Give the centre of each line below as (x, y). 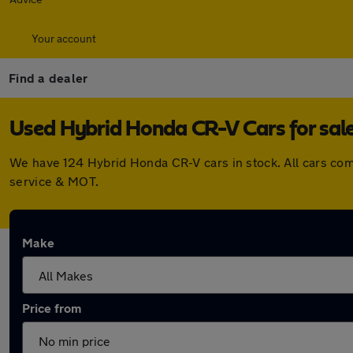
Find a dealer (48, 78)
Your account (64, 38)
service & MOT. (54, 181)
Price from (52, 308)
